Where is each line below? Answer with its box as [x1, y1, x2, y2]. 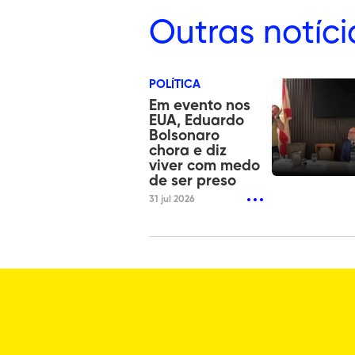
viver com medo [149, 158, 260, 174]
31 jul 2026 [149, 194, 195, 204]
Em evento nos [149, 97, 250, 113]
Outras [149, 16, 254, 50]
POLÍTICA [149, 78, 200, 90]
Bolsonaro [149, 128, 219, 143]
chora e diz [149, 143, 227, 158]
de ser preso [149, 173, 236, 189]
